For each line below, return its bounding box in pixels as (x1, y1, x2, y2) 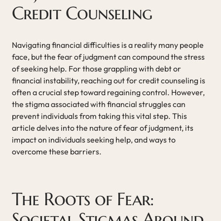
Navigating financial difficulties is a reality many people (12, 39, 204, 50)
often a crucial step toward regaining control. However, (12, 87, 205, 97)
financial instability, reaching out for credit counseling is (12, 75, 205, 85)
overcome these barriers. (12, 146, 102, 156)
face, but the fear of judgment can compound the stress (12, 51, 205, 62)
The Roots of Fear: (12, 187, 153, 210)
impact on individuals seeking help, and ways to (12, 134, 176, 145)
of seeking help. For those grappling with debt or (12, 63, 181, 74)
